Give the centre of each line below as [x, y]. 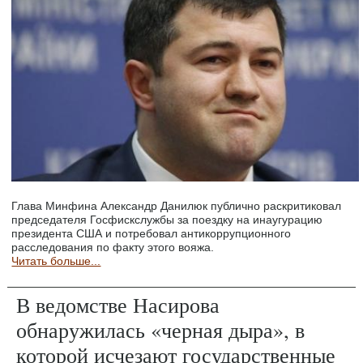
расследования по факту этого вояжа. [113, 247]
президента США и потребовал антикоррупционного [152, 233]
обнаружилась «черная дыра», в [161, 329]
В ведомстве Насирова [118, 304]
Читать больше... [56, 261]
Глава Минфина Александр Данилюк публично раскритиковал [177, 205]
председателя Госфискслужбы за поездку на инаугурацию [167, 219]
